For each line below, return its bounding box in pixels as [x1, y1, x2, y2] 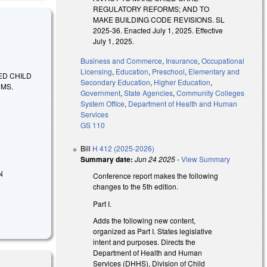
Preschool [152, 66, 185, 76]
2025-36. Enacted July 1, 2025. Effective [93, 24, 223, 35]
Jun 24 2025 [135, 153, 176, 164]
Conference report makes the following [93, 170, 219, 181]
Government [80, 87, 121, 98]
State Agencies [124, 87, 173, 98]
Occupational [201, 55, 245, 66]
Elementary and [188, 66, 240, 76]
